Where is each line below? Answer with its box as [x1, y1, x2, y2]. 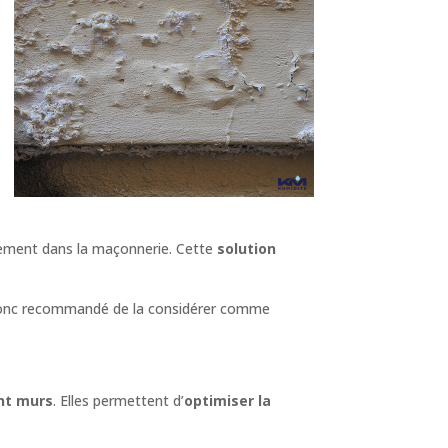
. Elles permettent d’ [53, 390, 185, 410]
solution [217, 238, 277, 258]
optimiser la [184, 390, 272, 410]
